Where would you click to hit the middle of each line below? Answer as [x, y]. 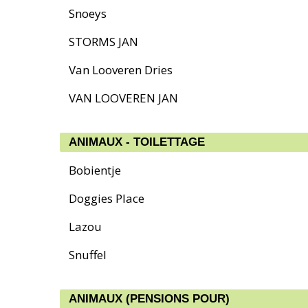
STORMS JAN [103, 42]
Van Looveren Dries [121, 70]
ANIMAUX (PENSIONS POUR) [149, 299]
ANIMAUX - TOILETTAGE [137, 142]
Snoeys [88, 13]
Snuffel [88, 255]
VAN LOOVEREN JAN [123, 98]
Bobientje [95, 170]
